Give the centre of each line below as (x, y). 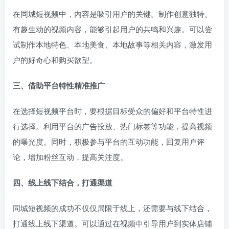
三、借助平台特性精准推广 (59, 85)
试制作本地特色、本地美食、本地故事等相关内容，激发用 (112, 44)
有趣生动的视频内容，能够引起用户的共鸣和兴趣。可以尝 (112, 29)
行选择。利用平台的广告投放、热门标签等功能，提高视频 (112, 126)
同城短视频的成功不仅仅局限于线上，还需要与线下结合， (112, 208)
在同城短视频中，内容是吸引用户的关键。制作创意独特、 (112, 13)
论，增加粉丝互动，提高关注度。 (70, 156)
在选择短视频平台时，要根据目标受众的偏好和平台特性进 (112, 110)
